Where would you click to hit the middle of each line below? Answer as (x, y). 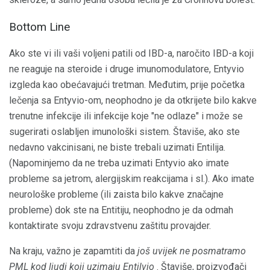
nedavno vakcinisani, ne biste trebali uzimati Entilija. (117, 148)
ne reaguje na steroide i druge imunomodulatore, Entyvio (127, 69)
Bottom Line (39, 27)
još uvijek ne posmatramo (192, 251)
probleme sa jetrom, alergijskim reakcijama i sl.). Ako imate (132, 179)
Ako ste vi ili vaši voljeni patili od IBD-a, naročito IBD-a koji (131, 54)
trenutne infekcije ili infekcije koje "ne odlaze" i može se (126, 116)
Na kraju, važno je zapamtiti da (73, 251)
